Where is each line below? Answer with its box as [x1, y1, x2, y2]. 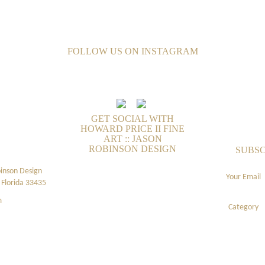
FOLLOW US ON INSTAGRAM [67, 46, 198, 56]
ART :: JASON [103, 134, 162, 144]
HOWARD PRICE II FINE [80, 124, 185, 134]
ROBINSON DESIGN [89, 144, 176, 154]
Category [228, 203, 258, 212]
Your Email [226, 173, 261, 182]
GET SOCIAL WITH [91, 114, 174, 124]
